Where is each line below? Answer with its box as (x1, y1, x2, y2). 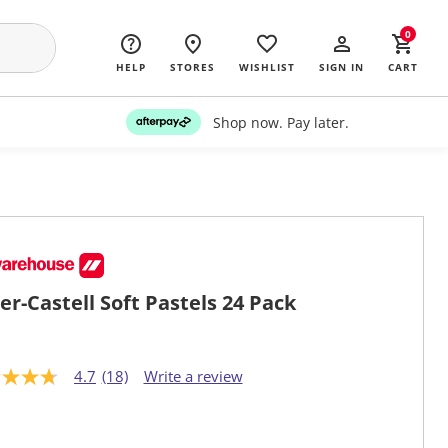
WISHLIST (239, 60, 295, 74)
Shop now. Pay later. (212, 112, 349, 132)
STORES (170, 60, 215, 74)
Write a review (143, 366, 243, 387)
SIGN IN (319, 60, 364, 74)
